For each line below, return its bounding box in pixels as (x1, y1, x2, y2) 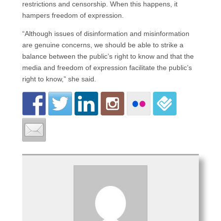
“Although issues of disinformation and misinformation (22, 30, 189, 37)
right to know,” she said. (22, 75, 96, 83)
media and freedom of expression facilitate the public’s (22, 64, 192, 72)
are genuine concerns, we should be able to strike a (22, 41, 184, 49)
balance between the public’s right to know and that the (22, 52, 194, 60)
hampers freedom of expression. (22, 11, 124, 19)
